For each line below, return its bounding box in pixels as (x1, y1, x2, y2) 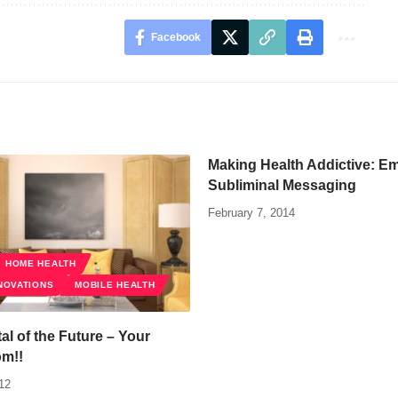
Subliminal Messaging (208, 177, 356, 193)
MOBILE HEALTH (75, 279, 155, 290)
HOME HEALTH (4, 258, 76, 268)
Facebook (150, 30, 201, 44)
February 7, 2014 (208, 205, 295, 219)
